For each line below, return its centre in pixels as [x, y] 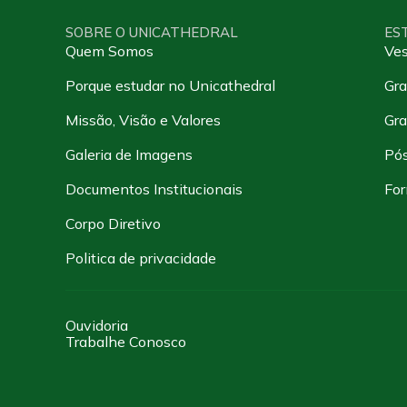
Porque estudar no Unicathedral [170, 85]
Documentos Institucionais [154, 189]
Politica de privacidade [141, 258]
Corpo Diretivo [113, 223]
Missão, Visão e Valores [143, 119]
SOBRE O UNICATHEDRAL [152, 32]
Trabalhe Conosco [126, 341]
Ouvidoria [97, 325]
